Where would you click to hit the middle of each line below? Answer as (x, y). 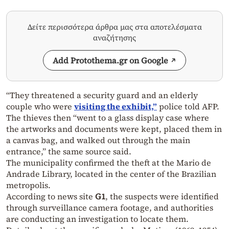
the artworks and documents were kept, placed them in (114, 129)
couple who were (40, 107)
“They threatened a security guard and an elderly (102, 95)
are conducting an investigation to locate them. (97, 219)
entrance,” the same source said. (69, 152)
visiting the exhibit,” (116, 107)
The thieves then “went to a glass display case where (108, 118)
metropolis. (28, 185)
